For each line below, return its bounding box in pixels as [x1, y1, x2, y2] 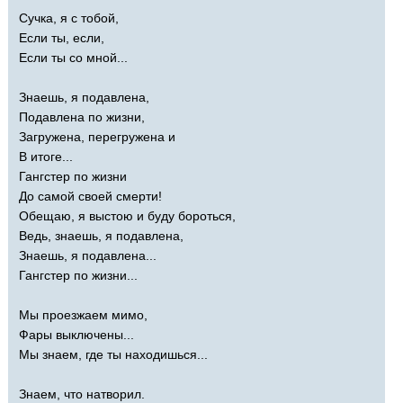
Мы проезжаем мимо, [19, 307, 148, 322]
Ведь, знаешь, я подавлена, [19, 228, 184, 243]
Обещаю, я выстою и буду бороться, [19, 208, 236, 223]
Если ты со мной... [19, 49, 128, 65]
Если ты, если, [19, 30, 104, 45]
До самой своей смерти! [19, 188, 162, 203]
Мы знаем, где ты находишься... [19, 346, 208, 362]
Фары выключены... [19, 327, 134, 342]
